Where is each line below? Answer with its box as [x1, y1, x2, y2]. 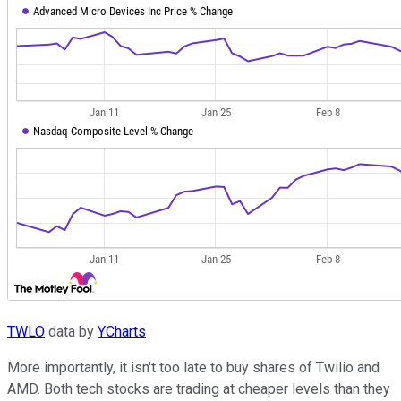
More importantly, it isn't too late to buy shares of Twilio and [7, 358, 380, 376]
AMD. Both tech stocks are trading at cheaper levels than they [7, 380, 390, 397]
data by [45, 322, 98, 340]
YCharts [98, 322, 146, 340]
